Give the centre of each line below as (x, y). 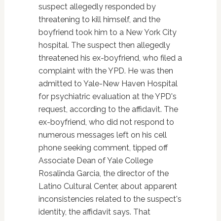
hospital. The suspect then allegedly (104, 45)
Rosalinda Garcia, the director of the (103, 173)
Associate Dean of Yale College (95, 160)
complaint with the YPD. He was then (106, 71)
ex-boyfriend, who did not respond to (106, 122)
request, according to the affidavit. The (108, 109)
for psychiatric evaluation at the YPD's (107, 96)
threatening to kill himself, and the (99, 19)
